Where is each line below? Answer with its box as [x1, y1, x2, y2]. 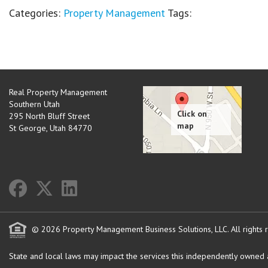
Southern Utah [9, 99, 60, 109]
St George [9, 123, 46, 133]
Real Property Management [9, 87, 107, 98]
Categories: [9, 6, 63, 20]
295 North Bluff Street [9, 111, 90, 121]
